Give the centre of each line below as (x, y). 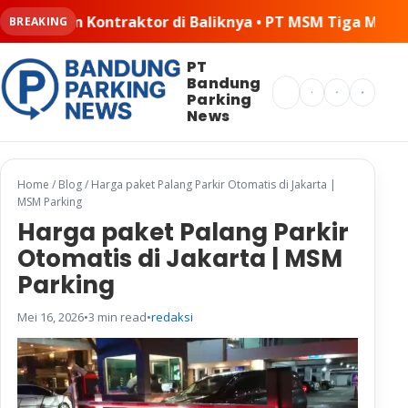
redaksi (172, 317)
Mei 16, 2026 (51, 317)
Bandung (224, 84)
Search (294, 86)
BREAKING (39, 21)
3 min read (117, 317)
